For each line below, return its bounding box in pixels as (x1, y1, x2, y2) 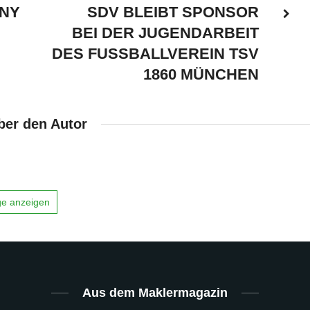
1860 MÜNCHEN (143, 65, 259, 83)
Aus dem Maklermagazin (82, 285, 228, 300)
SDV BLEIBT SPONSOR (87, 3, 259, 21)
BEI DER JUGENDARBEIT (72, 24, 259, 42)
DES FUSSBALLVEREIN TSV (52, 44, 259, 62)
